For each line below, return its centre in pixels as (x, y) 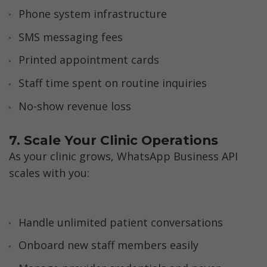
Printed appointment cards (89, 60)
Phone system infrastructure (92, 13)
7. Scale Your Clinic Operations (114, 140)
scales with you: (49, 173)
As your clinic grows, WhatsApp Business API (123, 156)
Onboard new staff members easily (108, 245)
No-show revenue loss (74, 106)
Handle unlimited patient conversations (120, 222)
